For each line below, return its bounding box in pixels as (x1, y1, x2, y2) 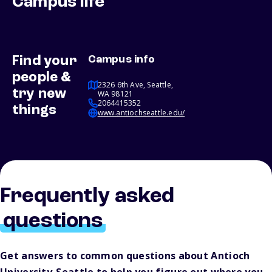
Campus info (87, 54, 155, 66)
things (12, 103, 57, 118)
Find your (12, 54, 77, 69)
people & (12, 70, 72, 86)
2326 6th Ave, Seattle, (97, 80, 174, 90)
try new (12, 87, 67, 102)
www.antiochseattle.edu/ (97, 107, 185, 118)
